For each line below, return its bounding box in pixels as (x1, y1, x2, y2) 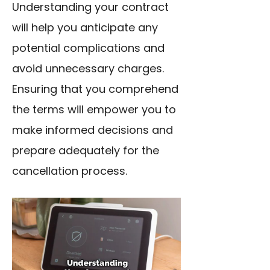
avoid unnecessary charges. (12, 61, 164, 77)
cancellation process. (12, 163, 127, 179)
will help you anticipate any (12, 20, 158, 36)
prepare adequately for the (12, 143, 159, 159)
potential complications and (12, 40, 165, 56)
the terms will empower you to (12, 102, 176, 118)
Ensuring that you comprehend (12, 81, 178, 97)
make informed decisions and (12, 122, 173, 138)
